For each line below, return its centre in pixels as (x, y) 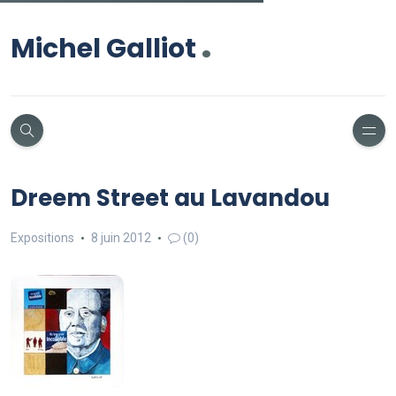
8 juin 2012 (121, 238)
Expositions (42, 238)
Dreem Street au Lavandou (170, 198)
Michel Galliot (103, 49)
